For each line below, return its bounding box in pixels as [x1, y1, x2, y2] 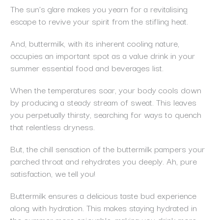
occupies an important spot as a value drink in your [10, 49, 195, 62]
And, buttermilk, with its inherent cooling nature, [10, 36, 179, 50]
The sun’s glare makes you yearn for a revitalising [10, 2, 188, 16]
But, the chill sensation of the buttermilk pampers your [10, 142, 205, 156]
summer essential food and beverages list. [10, 61, 166, 75]
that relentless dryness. [10, 120, 97, 134]
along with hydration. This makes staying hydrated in [10, 201, 197, 215]
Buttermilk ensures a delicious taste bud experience [10, 189, 196, 202]
